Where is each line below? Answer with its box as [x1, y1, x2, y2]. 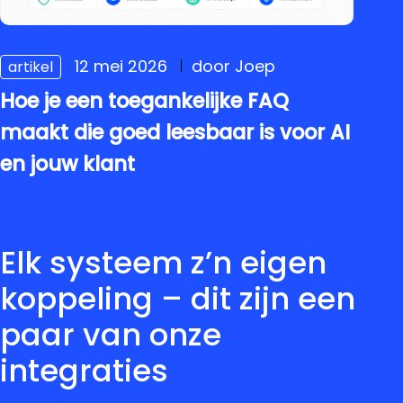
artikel [8, 57, 53, 78]
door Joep [192, 55, 275, 78]
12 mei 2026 [75, 55, 167, 78]
